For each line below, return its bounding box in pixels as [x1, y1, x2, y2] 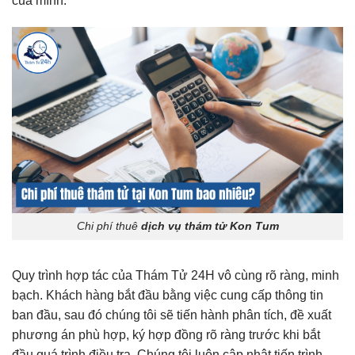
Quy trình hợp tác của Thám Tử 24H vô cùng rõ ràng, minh [12, 269, 339, 283]
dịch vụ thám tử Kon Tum [140, 219, 279, 233]
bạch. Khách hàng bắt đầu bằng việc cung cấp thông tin [12, 288, 323, 303]
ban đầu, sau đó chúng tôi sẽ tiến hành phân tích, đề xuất [12, 308, 331, 323]
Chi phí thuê [76, 219, 141, 233]
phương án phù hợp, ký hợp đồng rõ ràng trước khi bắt [12, 328, 320, 342]
